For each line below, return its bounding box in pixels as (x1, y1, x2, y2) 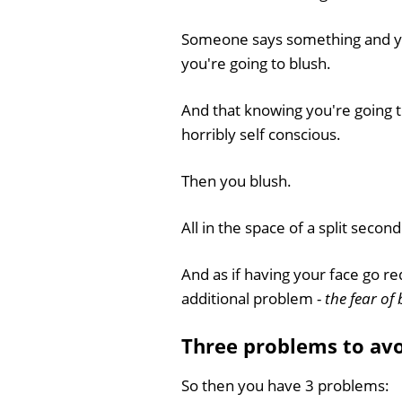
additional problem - (181, 288, 325, 309)
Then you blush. (181, 170, 292, 191)
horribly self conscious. (181, 124, 341, 144)
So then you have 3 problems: (181, 374, 389, 396)
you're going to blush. (181, 53, 331, 74)
